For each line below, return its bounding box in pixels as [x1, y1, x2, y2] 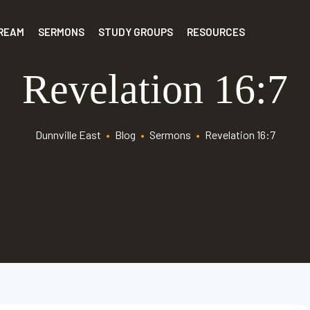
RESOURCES [187, 26, 246, 38]
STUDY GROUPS [98, 26, 174, 38]
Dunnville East [35, 127, 101, 141]
